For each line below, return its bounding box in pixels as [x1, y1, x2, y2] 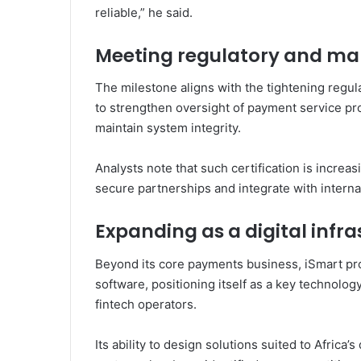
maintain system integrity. [95, 120, 241, 136]
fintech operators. [95, 296, 197, 312]
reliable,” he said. [95, 4, 193, 20]
